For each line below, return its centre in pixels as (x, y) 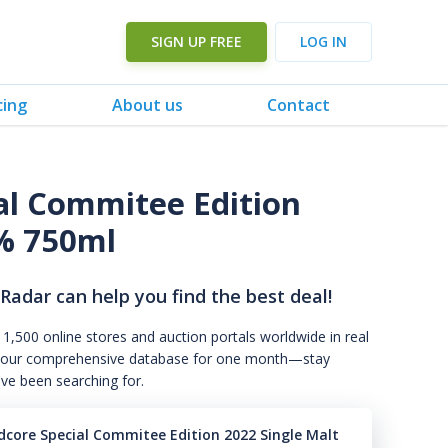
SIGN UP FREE (196, 41)
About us (147, 104)
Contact (298, 104)
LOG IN (323, 41)
